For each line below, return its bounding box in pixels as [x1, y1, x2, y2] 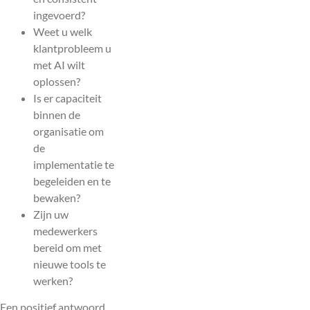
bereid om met [33, 241, 102, 255]
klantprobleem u [33, 42, 111, 55]
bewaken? [33, 191, 80, 205]
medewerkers [33, 224, 98, 238]
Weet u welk [33, 25, 92, 39]
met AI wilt [33, 58, 85, 72]
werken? [33, 274, 73, 288]
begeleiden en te [33, 174, 111, 188]
